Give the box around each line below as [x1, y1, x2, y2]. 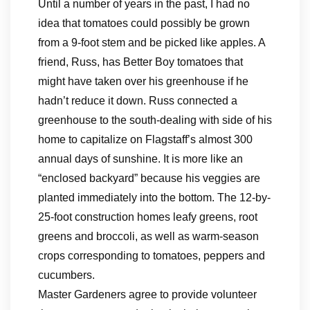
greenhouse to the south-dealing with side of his [38, 114, 272, 126]
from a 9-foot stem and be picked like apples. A [38, 37, 265, 48]
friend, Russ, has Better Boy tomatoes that [38, 56, 243, 68]
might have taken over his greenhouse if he [38, 75, 248, 87]
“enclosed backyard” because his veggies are [38, 172, 260, 184]
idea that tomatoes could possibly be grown [38, 17, 250, 29]
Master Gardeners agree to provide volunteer [38, 289, 257, 300]
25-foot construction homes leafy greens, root [38, 211, 257, 223]
